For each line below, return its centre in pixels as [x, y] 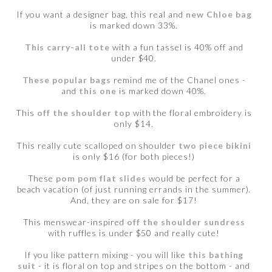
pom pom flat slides [101, 178]
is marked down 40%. [161, 90]
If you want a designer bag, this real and [101, 14]
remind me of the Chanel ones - [178, 80]
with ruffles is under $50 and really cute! [134, 233]
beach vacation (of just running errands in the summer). [134, 189]
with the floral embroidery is [191, 112]
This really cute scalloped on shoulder [98, 145]
